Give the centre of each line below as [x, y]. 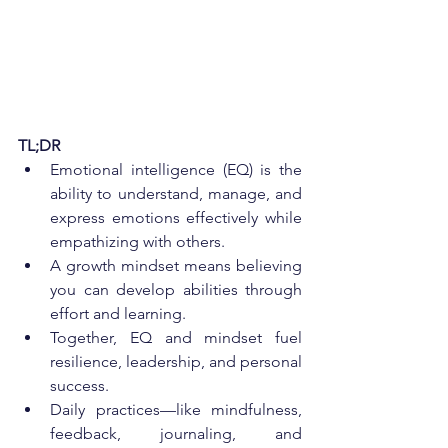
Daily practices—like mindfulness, [176, 409]
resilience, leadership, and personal [176, 361]
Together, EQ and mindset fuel [176, 337]
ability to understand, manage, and [176, 193]
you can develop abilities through [176, 289]
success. [79, 385]
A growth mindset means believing [176, 265]
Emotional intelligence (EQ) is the [176, 169]
